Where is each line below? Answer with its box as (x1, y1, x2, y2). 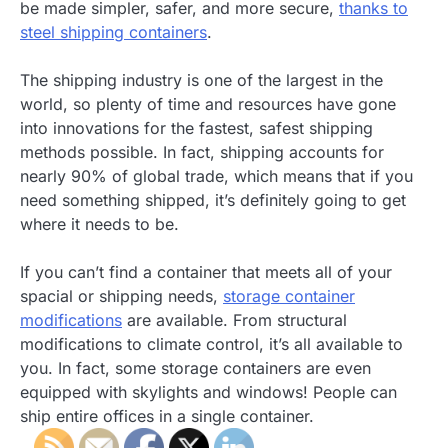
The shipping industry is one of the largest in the (20, 70, 383, 91)
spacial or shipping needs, (20, 286, 223, 307)
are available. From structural (122, 310, 347, 331)
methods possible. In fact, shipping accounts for (20, 142, 384, 163)
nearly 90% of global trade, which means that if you (20, 166, 413, 187)
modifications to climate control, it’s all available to (20, 334, 403, 355)
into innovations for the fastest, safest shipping (20, 118, 373, 139)
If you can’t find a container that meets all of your (20, 262, 392, 283)
